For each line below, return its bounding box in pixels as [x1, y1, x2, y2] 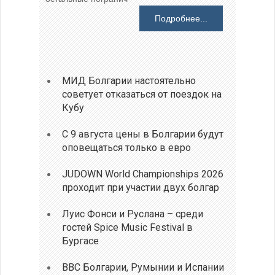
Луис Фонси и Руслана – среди [62, 207, 204, 220]
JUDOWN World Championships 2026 [62, 168, 224, 180]
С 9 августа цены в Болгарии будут [62, 128, 224, 140]
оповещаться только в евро [62, 141, 192, 153]
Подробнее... [155, 14, 207, 24]
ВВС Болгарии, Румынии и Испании [62, 261, 225, 273]
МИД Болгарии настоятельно [62, 74, 196, 87]
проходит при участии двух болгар [62, 181, 220, 193]
